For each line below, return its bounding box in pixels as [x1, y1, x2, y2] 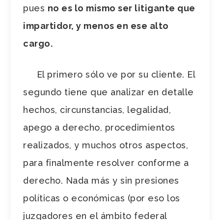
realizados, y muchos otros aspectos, [23, 139, 189, 150]
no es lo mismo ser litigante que [47, 2, 195, 13]
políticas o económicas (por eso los [23, 192, 180, 203]
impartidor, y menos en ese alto [23, 20, 169, 31]
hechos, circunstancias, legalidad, [23, 104, 171, 115]
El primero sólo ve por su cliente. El [23, 69, 195, 80]
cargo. [23, 38, 53, 49]
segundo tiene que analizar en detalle [23, 86, 194, 97]
